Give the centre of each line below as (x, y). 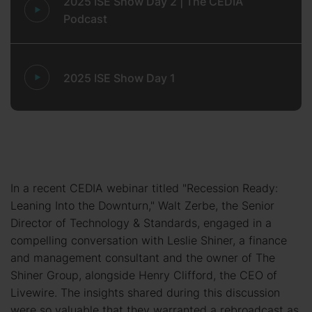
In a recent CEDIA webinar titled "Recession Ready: (144, 188)
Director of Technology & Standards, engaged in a (141, 223)
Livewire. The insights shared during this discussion (145, 292)
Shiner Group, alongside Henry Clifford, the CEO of (144, 275)
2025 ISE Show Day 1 (119, 77)
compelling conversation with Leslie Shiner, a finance (149, 240)
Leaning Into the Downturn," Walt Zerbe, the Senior (142, 205)
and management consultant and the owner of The (143, 257)
